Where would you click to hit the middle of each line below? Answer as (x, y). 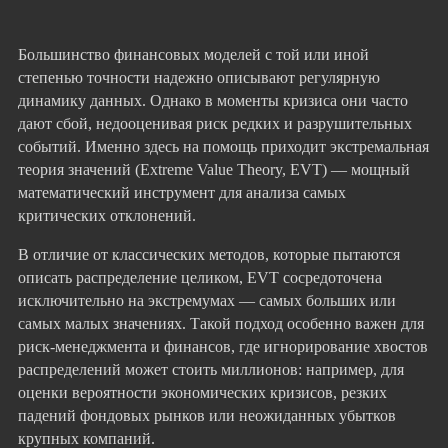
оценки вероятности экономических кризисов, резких (202, 393)
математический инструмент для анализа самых (182, 192)
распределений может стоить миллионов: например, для (211, 370)
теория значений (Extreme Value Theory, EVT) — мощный (214, 169)
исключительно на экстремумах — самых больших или (207, 301)
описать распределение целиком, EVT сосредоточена (200, 278)
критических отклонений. (107, 215)
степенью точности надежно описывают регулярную (199, 77)
